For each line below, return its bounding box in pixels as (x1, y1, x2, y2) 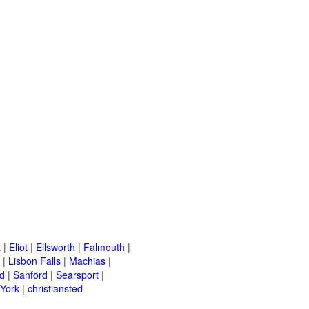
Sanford (13, 268, 48, 282)
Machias (69, 254, 106, 268)
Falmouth (83, 240, 125, 255)
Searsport (56, 268, 99, 282)
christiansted (28, 281, 83, 296)
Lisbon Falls (8, 254, 61, 268)
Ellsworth (36, 240, 75, 255)
